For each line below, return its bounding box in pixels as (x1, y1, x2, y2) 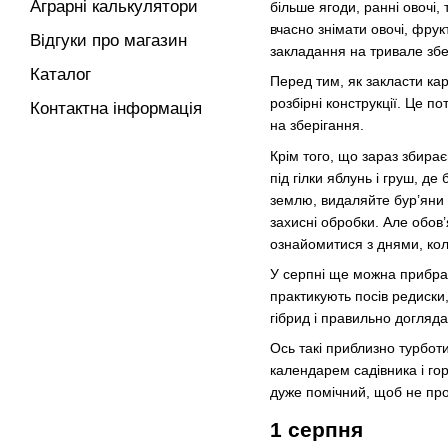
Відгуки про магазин (30, 31, 187, 50)
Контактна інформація (30, 99, 202, 118)
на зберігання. (270, 117, 364, 134)
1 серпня (270, 418, 363, 442)
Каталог (30, 65, 91, 84)
